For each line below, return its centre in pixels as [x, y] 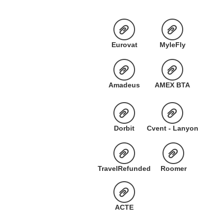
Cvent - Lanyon [172, 128]
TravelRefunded [124, 168]
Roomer [173, 168]
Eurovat [124, 45]
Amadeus [124, 85]
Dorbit [124, 128]
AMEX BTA [172, 85]
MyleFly [172, 45]
